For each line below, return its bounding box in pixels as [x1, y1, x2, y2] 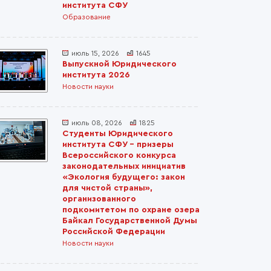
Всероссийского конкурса [62, 151, 176, 160]
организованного [62, 195, 136, 203]
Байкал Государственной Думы [62, 217, 197, 225]
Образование [62, 13, 111, 21]
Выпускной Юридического [62, 60, 177, 68]
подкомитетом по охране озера [62, 206, 200, 214]
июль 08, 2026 [71, 119, 122, 126]
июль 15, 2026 [71, 50, 119, 57]
